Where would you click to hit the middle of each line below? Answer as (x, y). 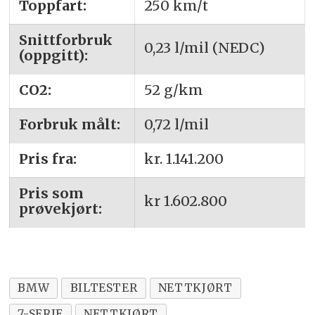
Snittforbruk (65, 39)
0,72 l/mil (176, 124)
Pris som (51, 193)
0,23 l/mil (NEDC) (204, 47)
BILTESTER (104, 288)
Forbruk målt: (69, 124)
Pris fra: (47, 158)
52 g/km (173, 89)
